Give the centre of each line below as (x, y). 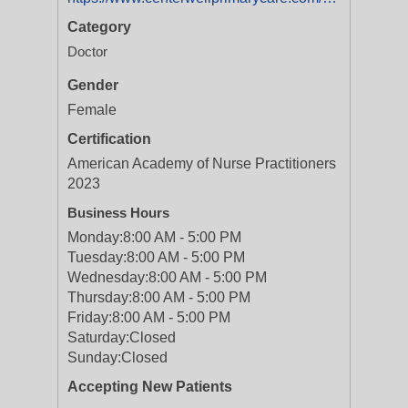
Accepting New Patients (150, 387)
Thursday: (100, 297)
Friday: (90, 317)
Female (92, 110)
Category (99, 27)
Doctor (87, 51)
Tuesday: (97, 257)
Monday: (95, 237)
